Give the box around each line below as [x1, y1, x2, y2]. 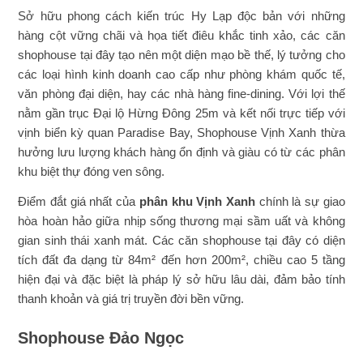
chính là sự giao [254, 194, 345, 208]
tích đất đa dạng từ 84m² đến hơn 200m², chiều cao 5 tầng [18, 252, 345, 267]
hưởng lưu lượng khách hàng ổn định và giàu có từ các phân [18, 144, 345, 159]
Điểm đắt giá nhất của [18, 194, 139, 208]
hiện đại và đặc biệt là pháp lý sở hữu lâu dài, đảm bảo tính [18, 271, 345, 286]
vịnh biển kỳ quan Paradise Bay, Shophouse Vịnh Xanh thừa [18, 125, 345, 139]
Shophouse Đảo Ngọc [18, 328, 185, 347]
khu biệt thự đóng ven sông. [18, 164, 165, 178]
